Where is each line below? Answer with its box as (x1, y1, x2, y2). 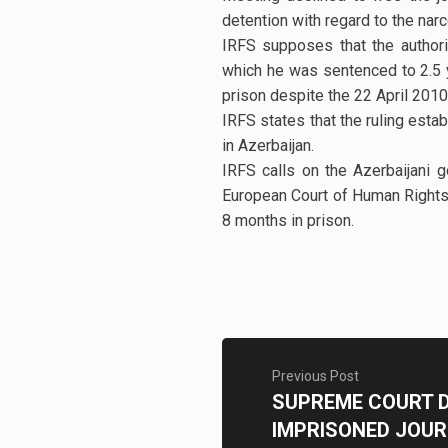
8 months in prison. (222, 211, 354, 230)
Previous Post (272, 368, 359, 384)
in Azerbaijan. (222, 136, 314, 155)
